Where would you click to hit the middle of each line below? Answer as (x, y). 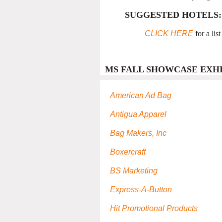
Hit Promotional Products (154, 209)
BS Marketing (134, 171)
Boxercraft (128, 152)
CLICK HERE (169, 34)
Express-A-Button (141, 190)
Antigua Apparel (138, 114)
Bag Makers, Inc (138, 133)
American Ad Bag (141, 96)
